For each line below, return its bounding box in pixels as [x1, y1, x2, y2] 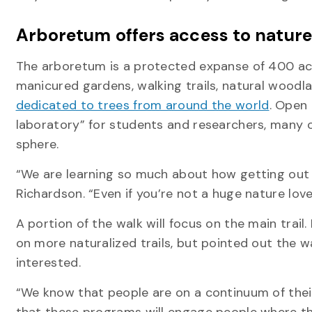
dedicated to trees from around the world [15, 97, 270, 114]
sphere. [15, 136, 59, 153]
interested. [15, 254, 81, 271]
